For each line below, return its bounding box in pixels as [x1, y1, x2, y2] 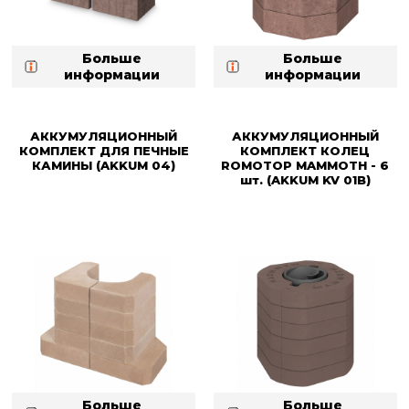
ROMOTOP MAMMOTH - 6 [221, 157, 390, 173]
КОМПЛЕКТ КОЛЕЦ [240, 142, 371, 158]
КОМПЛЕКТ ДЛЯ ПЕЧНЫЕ [18, 142, 189, 158]
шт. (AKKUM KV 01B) [239, 172, 371, 187]
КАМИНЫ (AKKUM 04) [32, 157, 176, 173]
